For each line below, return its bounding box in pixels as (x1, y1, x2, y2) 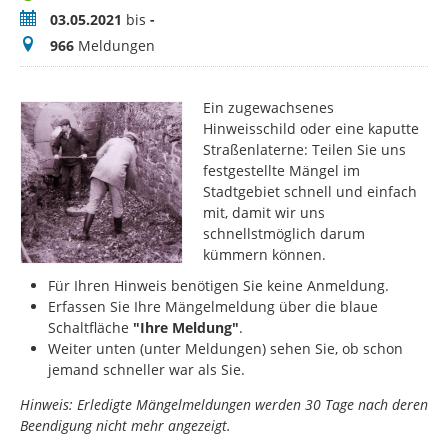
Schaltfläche (48, 318, 133, 338)
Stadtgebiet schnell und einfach (203, 182, 418, 202)
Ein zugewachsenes (203, 98, 335, 118)
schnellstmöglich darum (203, 224, 366, 244)
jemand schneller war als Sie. (48, 360, 245, 380)
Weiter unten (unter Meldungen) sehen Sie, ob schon (48, 339, 403, 359)
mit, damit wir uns (203, 203, 326, 223)
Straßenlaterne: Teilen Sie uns (203, 140, 407, 160)
